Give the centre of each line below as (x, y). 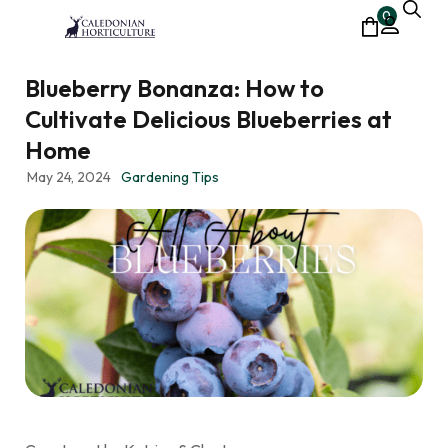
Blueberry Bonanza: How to (174, 88)
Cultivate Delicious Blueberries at (208, 119)
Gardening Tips (169, 177)
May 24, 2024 (69, 177)
